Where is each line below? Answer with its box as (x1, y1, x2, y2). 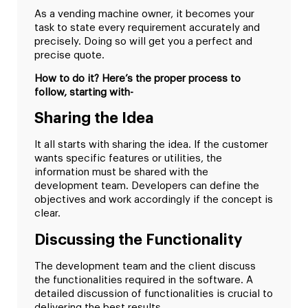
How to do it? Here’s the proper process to (34, 74, 241, 85)
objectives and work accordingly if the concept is (34, 195, 273, 206)
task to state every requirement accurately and (34, 22, 260, 33)
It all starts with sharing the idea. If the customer (34, 140, 268, 151)
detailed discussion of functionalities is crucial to (34, 288, 273, 299)
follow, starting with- (34, 87, 133, 98)
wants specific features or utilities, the (34, 153, 222, 164)
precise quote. (34, 49, 104, 60)
